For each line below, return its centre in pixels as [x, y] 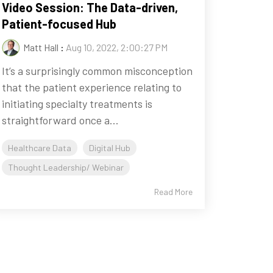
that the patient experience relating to [91, 87]
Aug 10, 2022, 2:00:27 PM [116, 48]
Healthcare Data [39, 148]
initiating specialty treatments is [77, 104]
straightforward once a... [60, 120]
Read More [173, 192]
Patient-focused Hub [59, 24]
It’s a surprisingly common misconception [97, 71]
